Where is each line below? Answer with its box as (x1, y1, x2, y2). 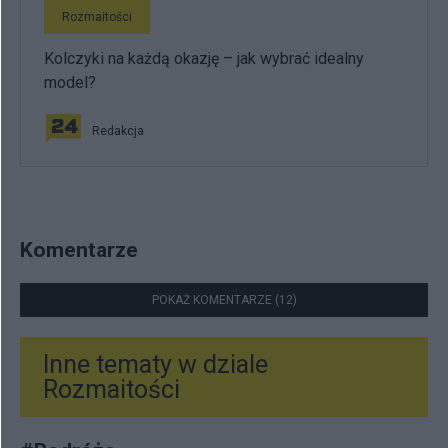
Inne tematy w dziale (43, 349, 268, 379)
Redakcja (92, 123, 144, 138)
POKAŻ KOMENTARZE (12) (151, 292, 297, 307)
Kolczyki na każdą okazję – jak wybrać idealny (44, 48, 364, 68)
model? (44, 72, 96, 92)
